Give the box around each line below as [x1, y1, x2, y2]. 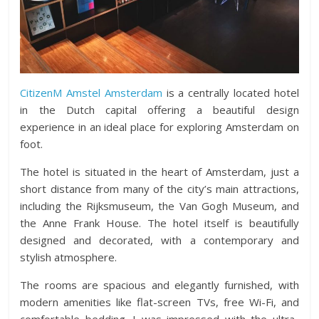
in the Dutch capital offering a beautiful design [20, 103, 299, 117]
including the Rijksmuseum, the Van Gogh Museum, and [20, 199, 299, 214]
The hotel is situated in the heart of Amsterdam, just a [20, 164, 299, 179]
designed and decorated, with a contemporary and [20, 233, 299, 248]
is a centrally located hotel [162, 85, 299, 100]
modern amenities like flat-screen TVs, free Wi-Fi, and [20, 295, 299, 310]
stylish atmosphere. [20, 250, 117, 265]
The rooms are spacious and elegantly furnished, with [20, 278, 299, 293]
